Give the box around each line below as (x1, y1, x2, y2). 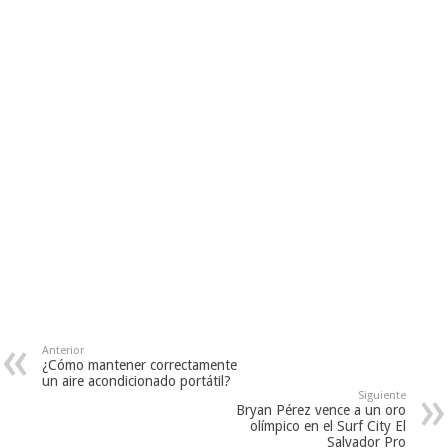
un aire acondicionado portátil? (42, 373, 232, 390)
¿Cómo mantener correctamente (42, 357, 238, 374)
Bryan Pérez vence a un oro (235, 402, 406, 419)
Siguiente (357, 389, 406, 403)
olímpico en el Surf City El (249, 418, 406, 435)
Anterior (42, 344, 85, 358)
